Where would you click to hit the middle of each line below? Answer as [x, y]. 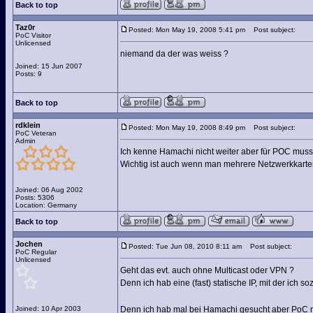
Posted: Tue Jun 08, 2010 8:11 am [185, 246]
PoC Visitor [33, 35]
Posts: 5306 [35, 197]
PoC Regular [36, 252]
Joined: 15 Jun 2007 [49, 66]
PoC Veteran [36, 133]
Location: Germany [46, 205]
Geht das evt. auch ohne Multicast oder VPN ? [207, 270]
